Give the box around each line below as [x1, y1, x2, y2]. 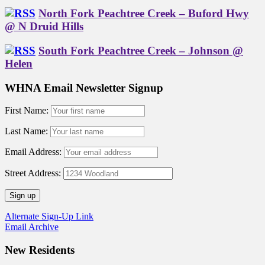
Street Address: [5, 168, 61, 179]
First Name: [5, 105, 49, 116]
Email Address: [5, 147, 64, 157]
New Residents [5, 244, 75, 257]
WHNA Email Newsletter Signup [5, 81, 163, 94]
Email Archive [5, 222, 59, 232]
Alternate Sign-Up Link [5, 211, 93, 222]
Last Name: [5, 126, 48, 137]
